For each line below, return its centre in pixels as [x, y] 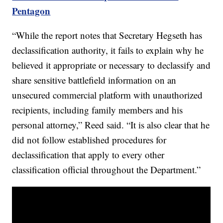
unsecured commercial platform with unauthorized [108, 95]
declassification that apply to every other [88, 155]
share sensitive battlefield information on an [94, 80]
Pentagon [31, 11]
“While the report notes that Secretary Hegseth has [107, 35]
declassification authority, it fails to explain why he [108, 50]
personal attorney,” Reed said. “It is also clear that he [111, 125]
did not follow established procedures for [89, 140]
